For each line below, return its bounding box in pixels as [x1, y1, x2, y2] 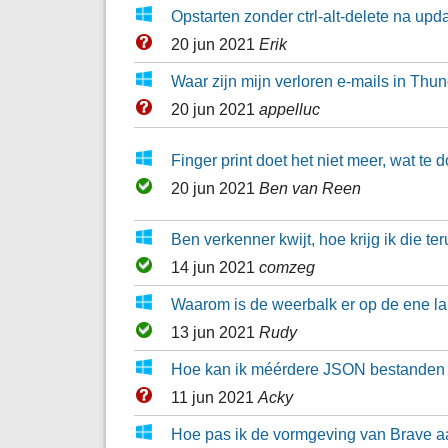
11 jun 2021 [170, 387, 258, 406]
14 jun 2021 [170, 257, 259, 276]
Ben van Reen [258, 178, 361, 197]
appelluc [258, 99, 320, 118]
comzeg [258, 257, 315, 276]
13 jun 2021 [170, 322, 259, 341]
